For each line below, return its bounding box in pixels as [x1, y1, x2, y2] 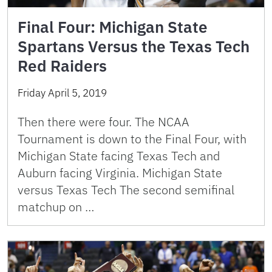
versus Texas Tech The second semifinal [18, 182, 234, 199]
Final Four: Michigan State [18, 16, 208, 38]
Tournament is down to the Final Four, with [18, 131, 246, 148]
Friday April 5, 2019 [18, 86, 107, 100]
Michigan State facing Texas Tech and [18, 148, 220, 165]
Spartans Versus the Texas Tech [18, 36, 250, 57]
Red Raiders [18, 55, 107, 76]
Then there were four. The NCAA [18, 114, 189, 131]
